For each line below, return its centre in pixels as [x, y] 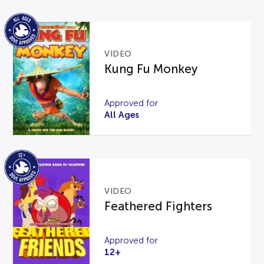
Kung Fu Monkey [151, 69]
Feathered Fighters [159, 206]
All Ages [122, 115]
